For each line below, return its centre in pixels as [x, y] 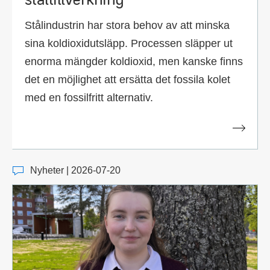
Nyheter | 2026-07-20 [75, 171]
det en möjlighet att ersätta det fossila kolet [127, 79]
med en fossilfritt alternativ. [89, 97]
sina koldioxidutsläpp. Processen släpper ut [129, 43]
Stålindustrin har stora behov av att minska [127, 25]
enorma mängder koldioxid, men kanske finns [134, 61]
